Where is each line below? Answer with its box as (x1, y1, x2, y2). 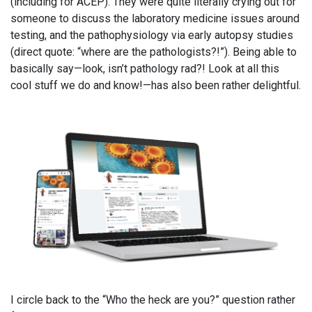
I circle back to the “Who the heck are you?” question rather (10, 292, 295, 306)
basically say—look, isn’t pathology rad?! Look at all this (10, 61, 279, 75)
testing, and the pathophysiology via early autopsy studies (10, 28, 293, 42)
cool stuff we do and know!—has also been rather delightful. (10, 78, 301, 92)
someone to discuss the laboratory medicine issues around (10, 11, 299, 25)
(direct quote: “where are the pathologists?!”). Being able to (10, 45, 297, 58)
